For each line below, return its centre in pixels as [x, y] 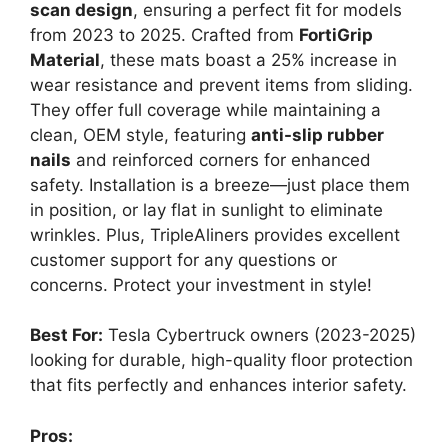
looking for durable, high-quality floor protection [221, 360]
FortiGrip [336, 34]
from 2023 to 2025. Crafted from [164, 34]
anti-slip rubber [317, 134]
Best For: [66, 335]
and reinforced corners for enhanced [221, 159]
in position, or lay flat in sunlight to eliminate [206, 209]
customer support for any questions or [183, 259]
